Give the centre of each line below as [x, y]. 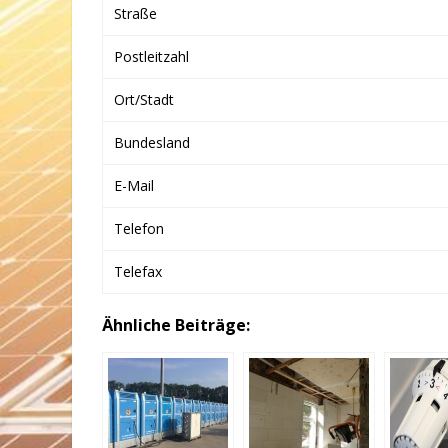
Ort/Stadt [144, 99]
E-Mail [134, 185]
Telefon [139, 228]
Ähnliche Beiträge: [176, 325]
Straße [135, 13]
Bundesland [152, 142]
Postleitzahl [151, 56]
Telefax [138, 271]
